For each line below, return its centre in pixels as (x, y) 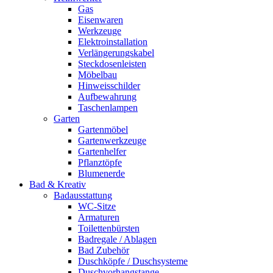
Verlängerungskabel (116, 53)
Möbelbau (97, 75)
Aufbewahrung (107, 97)
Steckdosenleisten (112, 64)
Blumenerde (101, 173)
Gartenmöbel (103, 129)
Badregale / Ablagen (117, 239)
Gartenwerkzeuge (112, 140)
